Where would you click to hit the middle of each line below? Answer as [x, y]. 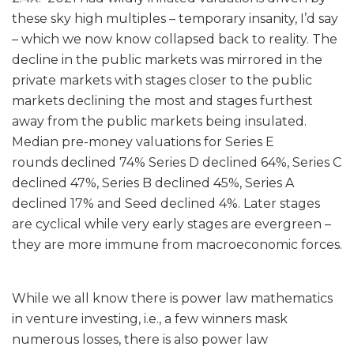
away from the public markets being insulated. [159, 121]
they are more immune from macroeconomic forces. [177, 244]
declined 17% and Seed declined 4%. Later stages [166, 203]
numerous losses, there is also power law [140, 339]
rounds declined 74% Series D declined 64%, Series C [177, 162]
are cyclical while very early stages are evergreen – [171, 224]
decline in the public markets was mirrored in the [167, 59]
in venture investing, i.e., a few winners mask [150, 318]
